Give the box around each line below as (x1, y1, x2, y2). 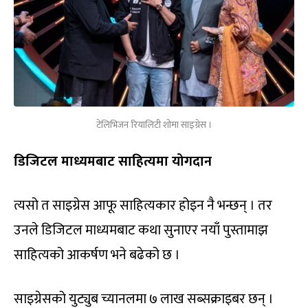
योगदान (172, 149, 212, 173)
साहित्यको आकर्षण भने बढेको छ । (14, 243, 180, 267)
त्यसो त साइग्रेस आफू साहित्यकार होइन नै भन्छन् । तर (14, 193, 272, 217)
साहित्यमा (118, 149, 172, 173)
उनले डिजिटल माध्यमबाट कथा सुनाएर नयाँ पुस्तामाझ (14, 218, 268, 242)
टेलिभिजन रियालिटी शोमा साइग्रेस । (96, 116, 212, 133)
